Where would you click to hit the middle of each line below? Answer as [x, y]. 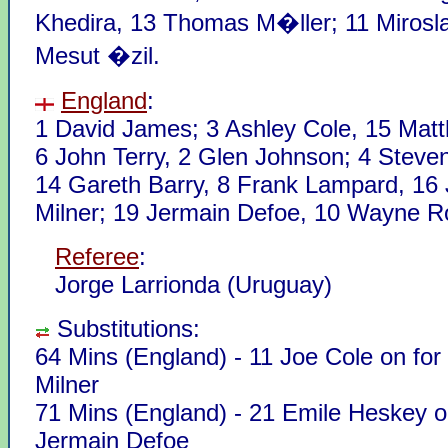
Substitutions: [125, 328]
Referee [97, 256]
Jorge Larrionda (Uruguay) [193, 284]
